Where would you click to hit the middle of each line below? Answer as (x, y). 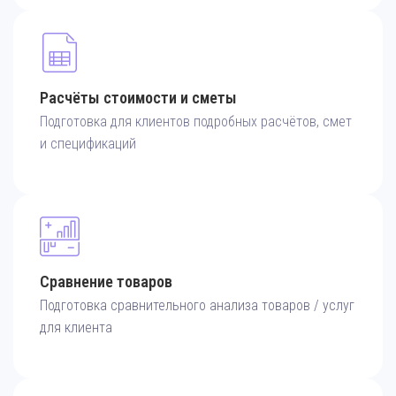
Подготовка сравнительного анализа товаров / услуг (197, 306)
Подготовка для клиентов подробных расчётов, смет (196, 122)
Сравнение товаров (106, 282)
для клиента (76, 328)
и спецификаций (88, 144)
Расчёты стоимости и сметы (138, 98)
